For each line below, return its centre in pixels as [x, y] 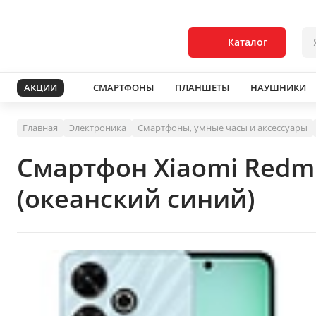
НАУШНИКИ [278, 87]
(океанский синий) [136, 199]
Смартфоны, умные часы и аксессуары [223, 128]
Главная [40, 128]
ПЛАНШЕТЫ [202, 87]
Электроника [98, 128]
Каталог [248, 42]
